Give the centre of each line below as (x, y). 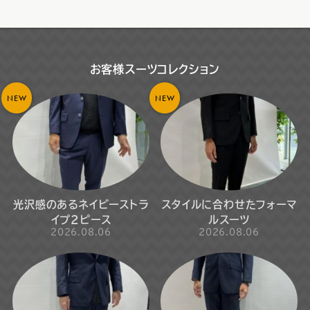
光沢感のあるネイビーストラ (81, 205)
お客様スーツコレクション (155, 69)
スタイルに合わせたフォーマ (229, 205)
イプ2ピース (81, 220)
